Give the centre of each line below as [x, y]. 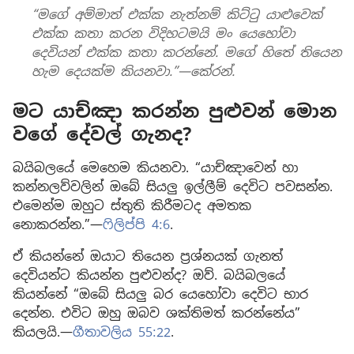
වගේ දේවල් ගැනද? [102, 134]
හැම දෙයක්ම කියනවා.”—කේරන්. [133, 72]
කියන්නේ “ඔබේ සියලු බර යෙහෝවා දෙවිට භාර [160, 294]
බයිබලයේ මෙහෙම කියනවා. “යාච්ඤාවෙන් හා [155, 168]
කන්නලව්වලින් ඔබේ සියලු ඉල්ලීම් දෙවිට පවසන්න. [173, 186]
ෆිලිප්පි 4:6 [136, 224]
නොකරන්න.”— [58, 224]
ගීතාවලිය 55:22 [122, 332]
